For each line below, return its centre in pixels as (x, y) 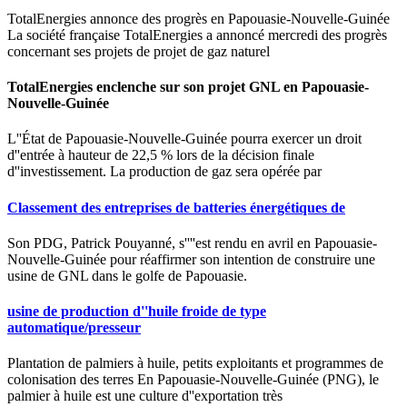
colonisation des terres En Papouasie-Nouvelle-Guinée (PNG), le (193, 380)
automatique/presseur (74, 328)
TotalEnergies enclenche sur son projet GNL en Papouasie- (188, 87)
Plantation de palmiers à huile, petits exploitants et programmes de (195, 363)
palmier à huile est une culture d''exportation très (145, 396)
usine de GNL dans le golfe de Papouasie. (127, 275)
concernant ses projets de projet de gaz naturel (139, 51)
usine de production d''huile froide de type (137, 312)
